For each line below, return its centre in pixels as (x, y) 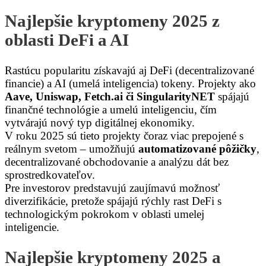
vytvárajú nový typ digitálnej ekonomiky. (100, 122)
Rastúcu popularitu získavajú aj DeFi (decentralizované (129, 70)
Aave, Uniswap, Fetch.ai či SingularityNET (110, 96)
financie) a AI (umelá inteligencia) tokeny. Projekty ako (130, 83)
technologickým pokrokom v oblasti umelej (104, 214)
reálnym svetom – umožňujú (72, 148)
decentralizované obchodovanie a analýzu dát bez (117, 161)
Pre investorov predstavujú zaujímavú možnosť (112, 188)
